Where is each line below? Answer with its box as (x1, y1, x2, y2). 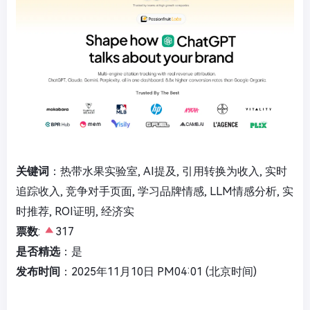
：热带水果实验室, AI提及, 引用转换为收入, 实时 (49, 164, 287, 178)
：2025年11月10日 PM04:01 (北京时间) (60, 264, 257, 278)
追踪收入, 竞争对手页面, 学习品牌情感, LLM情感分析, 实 (16, 184, 293, 198)
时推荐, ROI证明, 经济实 (16, 204, 134, 218)
